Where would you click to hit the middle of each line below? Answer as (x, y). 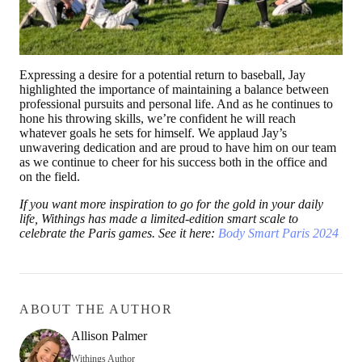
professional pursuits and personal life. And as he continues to (176, 103)
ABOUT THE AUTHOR (96, 309)
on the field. (50, 176)
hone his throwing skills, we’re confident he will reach (158, 118)
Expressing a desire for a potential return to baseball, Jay (162, 74)
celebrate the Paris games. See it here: (119, 233)
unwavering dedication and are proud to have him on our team (178, 147)
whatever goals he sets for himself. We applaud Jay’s (153, 133)
